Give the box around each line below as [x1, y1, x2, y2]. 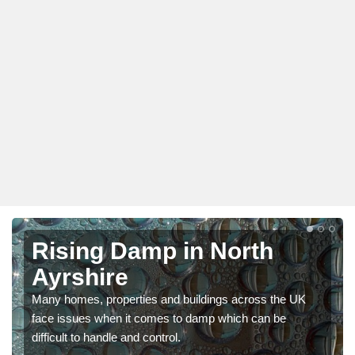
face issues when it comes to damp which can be [32, 311, 286, 325]
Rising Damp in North [32, 237, 273, 264]
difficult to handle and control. [32, 330, 181, 344]
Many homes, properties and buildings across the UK [32, 292, 306, 306]
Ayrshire [32, 263, 128, 290]
